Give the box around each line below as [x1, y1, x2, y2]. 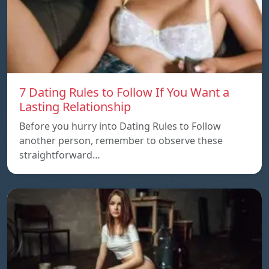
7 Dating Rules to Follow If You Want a [19, 83, 229, 100]
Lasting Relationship [19, 98, 131, 115]
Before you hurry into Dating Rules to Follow [19, 119, 221, 133]
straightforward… [19, 148, 100, 162]
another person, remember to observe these [19, 133, 223, 147]
